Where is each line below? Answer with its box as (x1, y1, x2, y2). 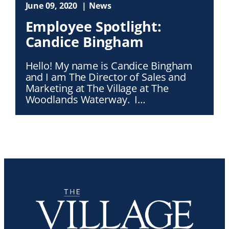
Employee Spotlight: (25, 16, 162, 37)
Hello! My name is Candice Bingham (25, 58, 193, 73)
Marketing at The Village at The (25, 81, 169, 96)
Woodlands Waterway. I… (25, 92, 146, 107)
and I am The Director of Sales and (25, 70, 187, 84)
